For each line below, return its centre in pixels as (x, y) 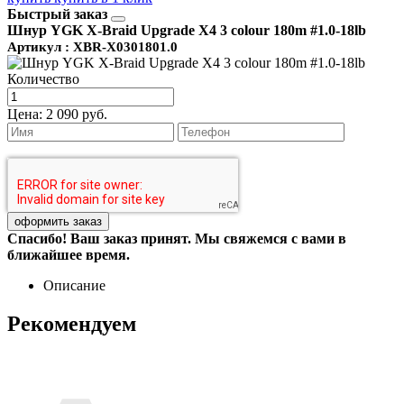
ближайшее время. (69, 254)
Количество (43, 78)
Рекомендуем (72, 323)
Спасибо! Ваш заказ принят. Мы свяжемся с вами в (177, 238)
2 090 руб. (77, 114)
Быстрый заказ (59, 14)
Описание (74, 285)
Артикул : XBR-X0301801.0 (92, 46)
